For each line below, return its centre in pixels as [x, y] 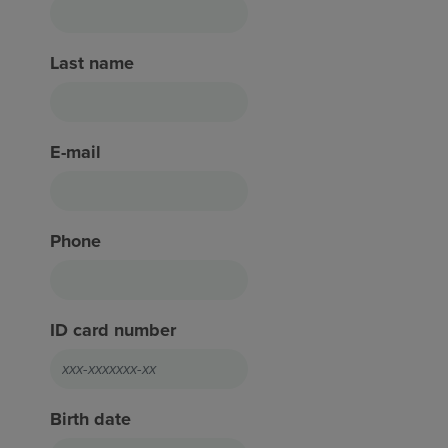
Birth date [90, 418]
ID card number [113, 329]
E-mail [75, 151]
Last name [92, 62]
